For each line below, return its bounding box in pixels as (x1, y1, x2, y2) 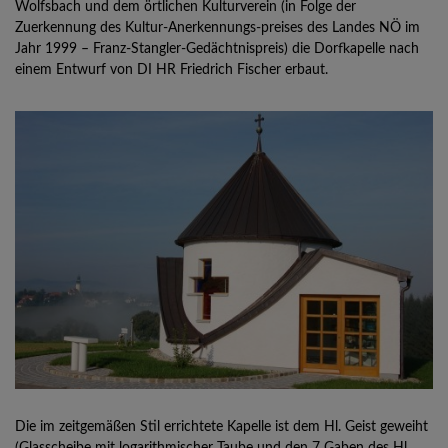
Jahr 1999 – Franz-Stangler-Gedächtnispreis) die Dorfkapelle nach (15, 42, 419, 56)
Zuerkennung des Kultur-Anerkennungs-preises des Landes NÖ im (15, 21, 420, 35)
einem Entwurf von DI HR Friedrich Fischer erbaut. (15, 63, 328, 77)
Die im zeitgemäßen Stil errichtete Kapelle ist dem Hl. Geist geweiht (15, 419, 428, 434)
